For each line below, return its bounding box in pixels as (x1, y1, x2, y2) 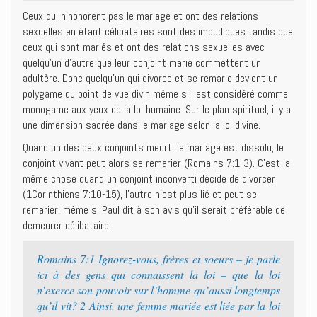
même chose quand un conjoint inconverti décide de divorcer (23, 171, 275, 186)
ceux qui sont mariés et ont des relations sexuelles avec (23, 40, 265, 54)
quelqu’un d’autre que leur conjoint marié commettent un (23, 55, 261, 70)
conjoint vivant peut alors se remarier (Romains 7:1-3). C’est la (23, 156, 290, 171)
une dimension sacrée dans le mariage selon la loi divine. (23, 117, 260, 132)
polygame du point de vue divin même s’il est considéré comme (23, 86, 288, 101)
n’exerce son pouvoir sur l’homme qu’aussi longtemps (37, 282, 280, 297)
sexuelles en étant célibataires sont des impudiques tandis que (23, 24, 293, 39)
